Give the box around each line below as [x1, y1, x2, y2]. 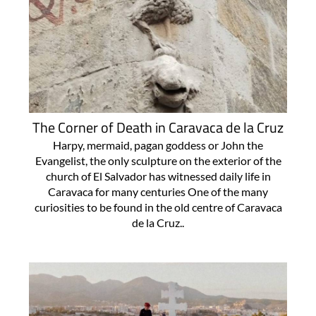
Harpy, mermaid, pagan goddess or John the [53, 138, 263, 152]
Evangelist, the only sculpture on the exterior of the [35, 154, 281, 168]
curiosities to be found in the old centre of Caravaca [34, 200, 282, 214]
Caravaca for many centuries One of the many [48, 185, 268, 199]
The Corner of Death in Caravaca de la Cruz [32, 116, 284, 139]
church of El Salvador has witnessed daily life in [45, 169, 271, 183]
